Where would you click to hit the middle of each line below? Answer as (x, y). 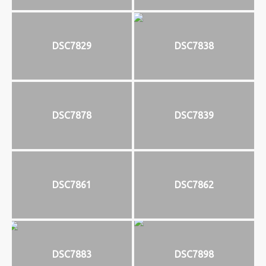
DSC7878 (72, 115)
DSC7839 (194, 115)
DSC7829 (72, 46)
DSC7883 (72, 254)
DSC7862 (194, 185)
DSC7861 (72, 185)
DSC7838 (194, 46)
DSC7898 (194, 254)
